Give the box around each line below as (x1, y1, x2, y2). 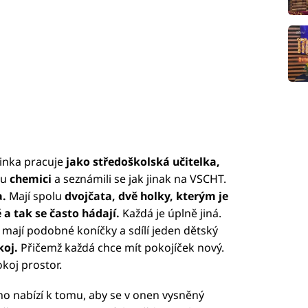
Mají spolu (8, 188, 62, 204)
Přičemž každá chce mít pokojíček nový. (17, 240, 224, 256)
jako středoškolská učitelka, (65, 154, 220, 170)
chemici (9, 171, 52, 187)
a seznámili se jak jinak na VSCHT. (51, 171, 226, 187)
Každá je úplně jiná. (122, 206, 221, 221)
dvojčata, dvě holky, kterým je (61, 188, 228, 204)
